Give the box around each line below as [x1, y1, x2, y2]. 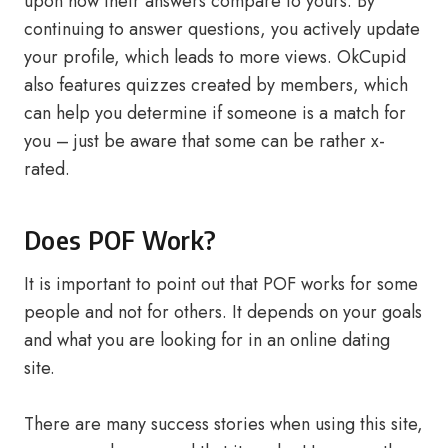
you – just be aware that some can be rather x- [24, 128, 385, 154]
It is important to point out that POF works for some [24, 271, 418, 297]
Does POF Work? [24, 224, 217, 256]
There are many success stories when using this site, [24, 411, 423, 437]
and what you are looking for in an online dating [24, 327, 390, 353]
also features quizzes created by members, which [24, 72, 408, 98]
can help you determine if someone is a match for [24, 100, 406, 126]
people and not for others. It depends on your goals [24, 299, 422, 325]
